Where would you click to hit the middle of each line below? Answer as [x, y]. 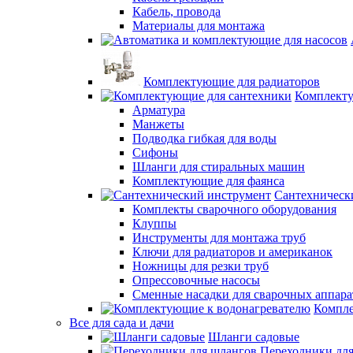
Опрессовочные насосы [196, 280]
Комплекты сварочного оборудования [234, 209]
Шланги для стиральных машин [219, 167]
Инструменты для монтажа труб [219, 238]
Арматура [159, 110]
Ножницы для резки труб [201, 266]
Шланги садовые [254, 337]
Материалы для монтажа [199, 26]
